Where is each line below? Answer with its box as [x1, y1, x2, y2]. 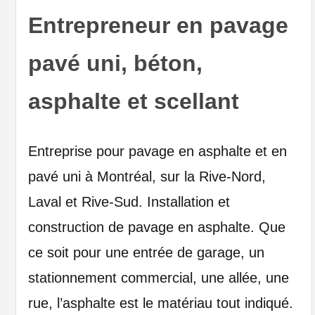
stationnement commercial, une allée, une [27, 269, 289, 285]
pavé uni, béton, [27, 50, 202, 76]
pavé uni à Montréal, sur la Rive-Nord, [27, 168, 266, 184]
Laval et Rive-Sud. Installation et [27, 193, 230, 210]
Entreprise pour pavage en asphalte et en [27, 143, 287, 159]
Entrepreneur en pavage [27, 12, 288, 38]
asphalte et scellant [27, 88, 239, 114]
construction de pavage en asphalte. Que [27, 219, 285, 235]
